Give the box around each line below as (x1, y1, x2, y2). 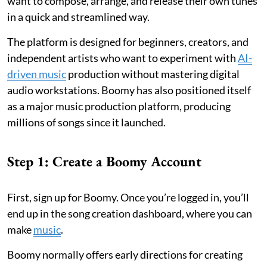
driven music (7, 67, 66, 80)
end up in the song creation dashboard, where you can (7, 206, 252, 220)
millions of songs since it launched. (7, 115, 166, 129)
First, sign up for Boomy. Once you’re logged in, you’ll (7, 190, 249, 204)
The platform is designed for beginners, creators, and (7, 35, 249, 48)
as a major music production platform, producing (7, 99, 231, 113)
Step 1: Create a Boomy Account (7, 151, 201, 170)
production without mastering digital (66, 67, 240, 80)
